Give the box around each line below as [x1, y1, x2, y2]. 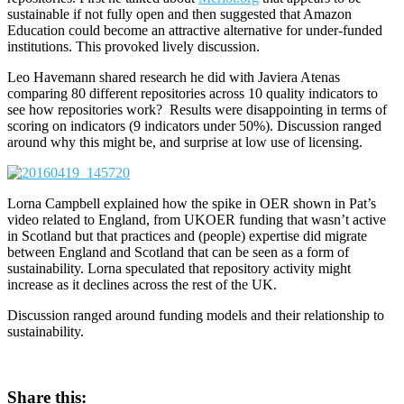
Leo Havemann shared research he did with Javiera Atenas [7, 69, 340, 86]
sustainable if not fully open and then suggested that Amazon [7, 6, 352, 23]
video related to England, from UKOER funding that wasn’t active [7, 212, 386, 228]
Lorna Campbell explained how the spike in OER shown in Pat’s [7, 196, 376, 212]
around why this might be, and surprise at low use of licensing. [7, 134, 363, 151]
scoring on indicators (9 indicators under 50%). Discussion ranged [7, 118, 381, 134]
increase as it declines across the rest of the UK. [7, 277, 277, 293]
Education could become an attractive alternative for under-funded [7, 23, 382, 39]
